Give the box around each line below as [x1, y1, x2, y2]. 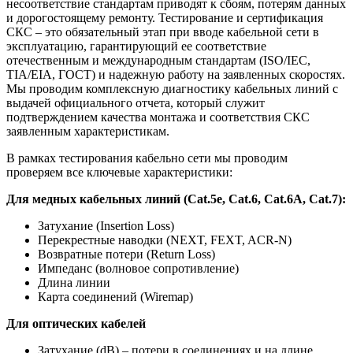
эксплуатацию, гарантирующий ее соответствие [6, 39, 266, 54]
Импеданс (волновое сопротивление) [38, 262, 239, 276]
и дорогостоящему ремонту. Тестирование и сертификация [6, 11, 323, 25]
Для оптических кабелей [6, 317, 146, 331]
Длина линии [38, 276, 110, 290]
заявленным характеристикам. [6, 124, 169, 139]
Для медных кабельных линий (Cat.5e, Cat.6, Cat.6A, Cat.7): [6, 192, 346, 206]
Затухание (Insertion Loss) [38, 219, 174, 233]
